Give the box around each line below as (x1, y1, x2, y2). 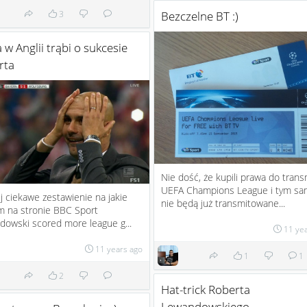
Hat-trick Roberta (161, 282, 250, 298)
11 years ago (95, 243, 143, 254)
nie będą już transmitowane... (161, 197, 285, 210)
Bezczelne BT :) (161, 8, 238, 25)
